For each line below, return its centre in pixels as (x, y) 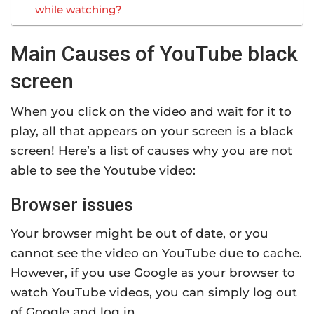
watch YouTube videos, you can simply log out (154, 293)
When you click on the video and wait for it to (151, 112)
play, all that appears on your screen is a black (152, 131)
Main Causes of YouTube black (154, 54)
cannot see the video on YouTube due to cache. (156, 253)
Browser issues (72, 205)
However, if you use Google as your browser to (153, 273)
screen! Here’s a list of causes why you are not (151, 151)
